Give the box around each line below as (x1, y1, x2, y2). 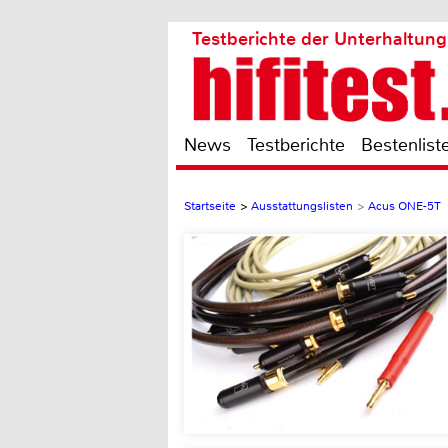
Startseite (184, 198, 236, 214)
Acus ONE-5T (368, 198, 441, 214)
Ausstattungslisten (251, 198, 353, 214)
